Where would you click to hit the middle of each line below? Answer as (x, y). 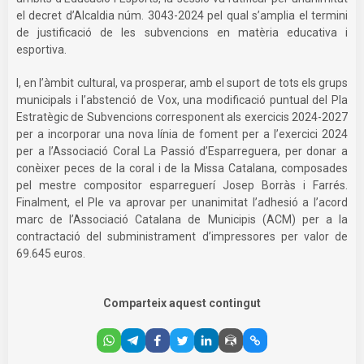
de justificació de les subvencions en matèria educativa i (182, 32)
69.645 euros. (51, 253)
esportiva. (41, 49)
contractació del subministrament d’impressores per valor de (182, 236)
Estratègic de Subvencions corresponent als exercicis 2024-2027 (182, 117)
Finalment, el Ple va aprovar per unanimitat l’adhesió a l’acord (182, 202)
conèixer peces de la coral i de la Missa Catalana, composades (182, 168)
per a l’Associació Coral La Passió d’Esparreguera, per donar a (182, 151)
